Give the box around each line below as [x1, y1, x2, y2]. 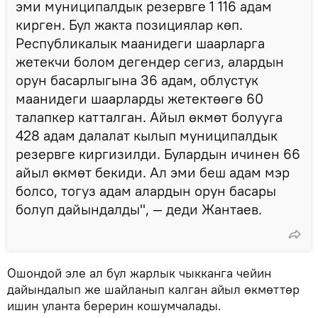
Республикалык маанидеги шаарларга [16, 33, 265, 52]
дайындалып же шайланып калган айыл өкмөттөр [7, 280, 300, 297]
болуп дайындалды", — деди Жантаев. [16, 199, 262, 218]
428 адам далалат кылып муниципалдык [16, 126, 278, 144]
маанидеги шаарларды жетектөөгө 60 [16, 89, 263, 107]
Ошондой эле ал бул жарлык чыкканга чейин [7, 264, 271, 281]
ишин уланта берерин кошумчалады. [7, 297, 221, 314]
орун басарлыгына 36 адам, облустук [16, 70, 258, 89]
